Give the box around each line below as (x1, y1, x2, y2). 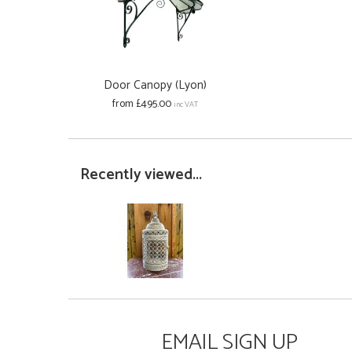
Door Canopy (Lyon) (103, 75, 207, 95)
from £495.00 (112, 94, 171, 113)
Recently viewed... (80, 162, 202, 188)
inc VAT (173, 97, 198, 111)
